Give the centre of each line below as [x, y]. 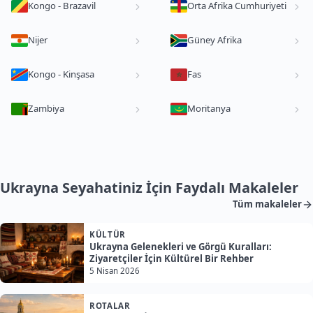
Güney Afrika [214, 40]
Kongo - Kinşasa [61, 74]
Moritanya [209, 109]
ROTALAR [110, 306]
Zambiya [46, 109]
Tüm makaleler [267, 204]
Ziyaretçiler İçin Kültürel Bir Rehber [172, 259]
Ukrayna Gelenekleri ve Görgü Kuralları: [181, 247]
